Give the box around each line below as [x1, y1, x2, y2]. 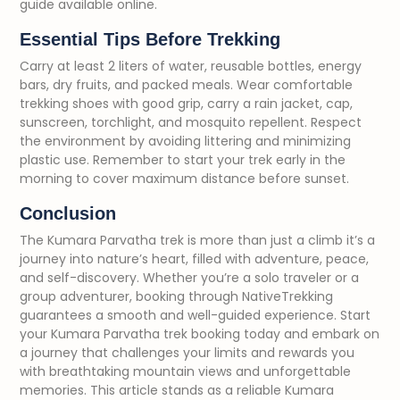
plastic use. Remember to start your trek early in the [20, 151, 346, 169]
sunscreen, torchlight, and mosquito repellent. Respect [20, 113, 362, 131]
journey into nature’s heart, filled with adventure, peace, [20, 250, 369, 268]
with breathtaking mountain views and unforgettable [20, 362, 351, 380]
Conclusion [20, 204, 116, 223]
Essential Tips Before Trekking [20, 29, 280, 49]
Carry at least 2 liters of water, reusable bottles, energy [20, 57, 362, 75]
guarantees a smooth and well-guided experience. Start [20, 306, 371, 324]
